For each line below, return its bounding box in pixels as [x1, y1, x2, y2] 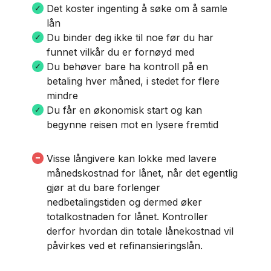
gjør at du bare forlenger [46, 181, 160, 194]
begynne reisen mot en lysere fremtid [46, 119, 218, 131]
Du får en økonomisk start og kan [46, 104, 202, 116]
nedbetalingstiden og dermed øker [46, 196, 202, 208]
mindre [46, 90, 78, 102]
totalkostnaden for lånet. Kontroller [46, 211, 208, 223]
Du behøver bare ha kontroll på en [46, 60, 208, 73]
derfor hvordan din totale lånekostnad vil [46, 225, 233, 237]
